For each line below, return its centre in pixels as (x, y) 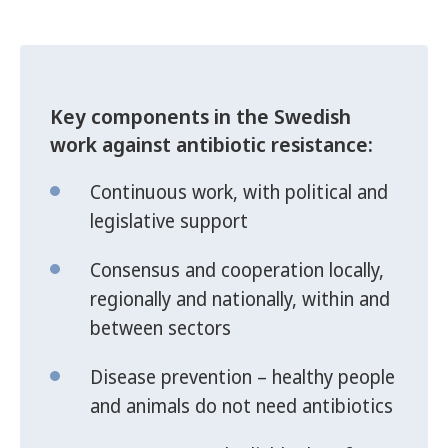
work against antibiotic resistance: (211, 145)
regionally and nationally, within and (240, 299)
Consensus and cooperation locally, (237, 270)
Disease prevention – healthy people (242, 377)
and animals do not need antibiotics (241, 406)
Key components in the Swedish (200, 117)
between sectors (160, 328)
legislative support (169, 221)
